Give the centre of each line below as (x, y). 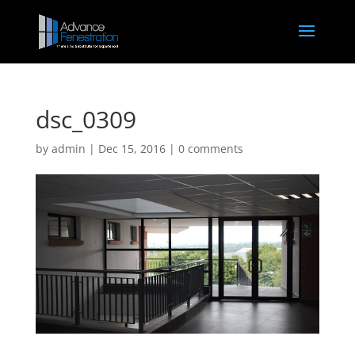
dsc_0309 (86, 119)
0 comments (210, 149)
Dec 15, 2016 (132, 149)
